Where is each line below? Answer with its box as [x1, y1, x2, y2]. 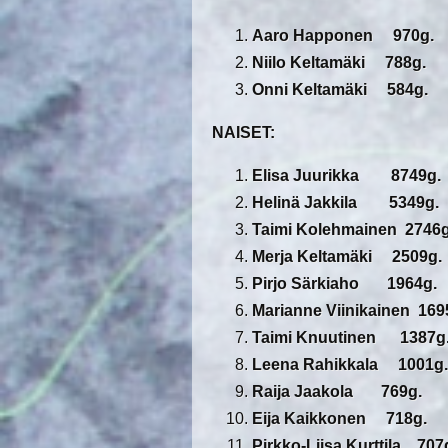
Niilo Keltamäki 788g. [252, 54, 426, 72]
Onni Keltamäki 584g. [252, 81, 428, 99]
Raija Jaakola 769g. [252, 383, 422, 401]
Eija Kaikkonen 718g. [252, 410, 427, 428]
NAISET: [212, 124, 275, 142]
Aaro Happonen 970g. [252, 27, 446, 45]
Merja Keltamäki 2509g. [252, 248, 442, 266]
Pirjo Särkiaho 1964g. [252, 275, 437, 293]
